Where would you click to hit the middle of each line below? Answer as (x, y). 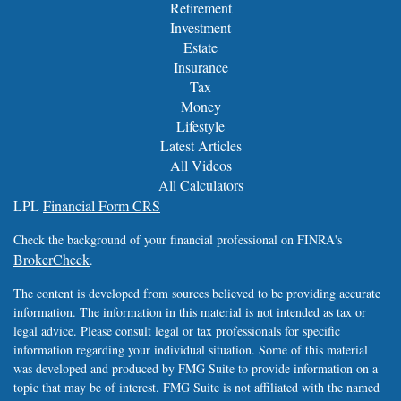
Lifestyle (200, 126)
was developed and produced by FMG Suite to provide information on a (196, 369)
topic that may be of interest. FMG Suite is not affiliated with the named (196, 388)
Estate (200, 47)
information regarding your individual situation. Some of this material (191, 350)
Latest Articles (200, 146)
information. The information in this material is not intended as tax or (190, 312)
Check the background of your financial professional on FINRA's (178, 240)
